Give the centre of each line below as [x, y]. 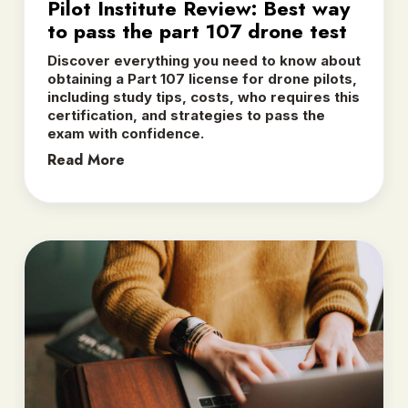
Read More [86, 159]
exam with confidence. [126, 133]
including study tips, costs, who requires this [204, 97]
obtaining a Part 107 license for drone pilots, [202, 78]
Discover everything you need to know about [204, 60]
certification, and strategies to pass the [186, 115]
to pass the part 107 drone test [197, 31]
